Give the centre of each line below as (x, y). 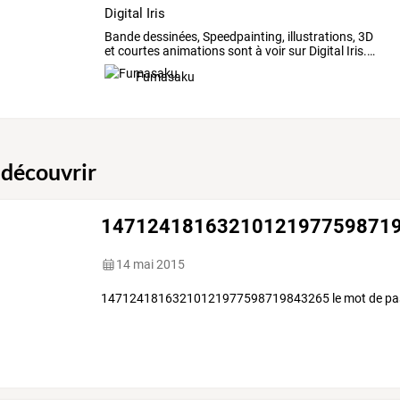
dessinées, (170, 37)
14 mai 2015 (151, 265)
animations (192, 51)
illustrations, (320, 37)
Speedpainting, (242, 37)
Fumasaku (165, 77)
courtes (137, 51)
